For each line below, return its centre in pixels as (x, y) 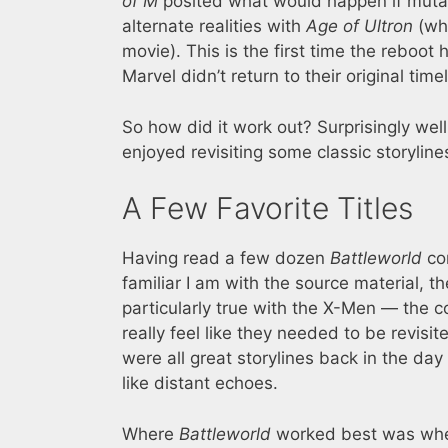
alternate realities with (214, 26)
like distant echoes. (200, 383)
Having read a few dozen (226, 258)
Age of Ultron (359, 26)
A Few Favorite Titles (267, 208)
